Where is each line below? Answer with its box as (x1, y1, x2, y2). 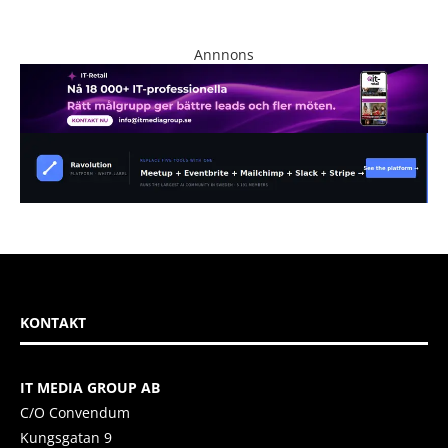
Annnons (194, 44, 254, 64)
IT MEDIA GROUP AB (20, 377, 160, 397)
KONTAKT (20, 312, 86, 332)
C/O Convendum (20, 402, 130, 422)
